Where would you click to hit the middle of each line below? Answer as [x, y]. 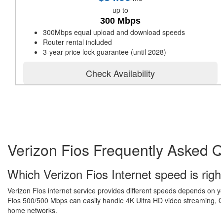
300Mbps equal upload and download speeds [114, 32]
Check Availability [120, 73]
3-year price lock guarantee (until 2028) [105, 52]
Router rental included [77, 42]
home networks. [32, 210]
